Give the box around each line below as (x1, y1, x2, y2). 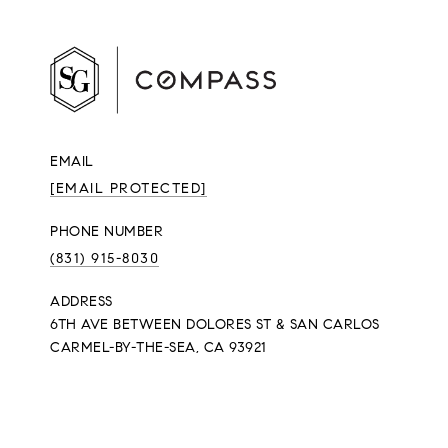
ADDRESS (50, 293, 113, 310)
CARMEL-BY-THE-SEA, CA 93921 (50, 339, 267, 356)
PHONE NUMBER (50, 223, 163, 240)
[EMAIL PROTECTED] (50, 180, 207, 197)
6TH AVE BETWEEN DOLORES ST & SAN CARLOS (50, 316, 380, 333)
